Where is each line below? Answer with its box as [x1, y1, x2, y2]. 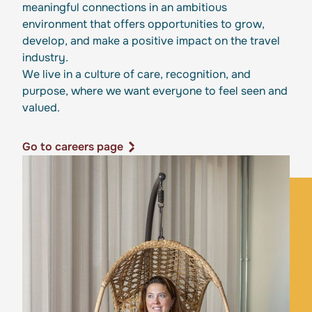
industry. [22, 50, 68, 65]
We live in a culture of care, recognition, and [22, 67, 251, 81]
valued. [22, 100, 60, 115]
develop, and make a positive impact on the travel [22, 33, 280, 48]
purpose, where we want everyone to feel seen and [22, 84, 288, 98]
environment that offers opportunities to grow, [22, 17, 265, 31]
